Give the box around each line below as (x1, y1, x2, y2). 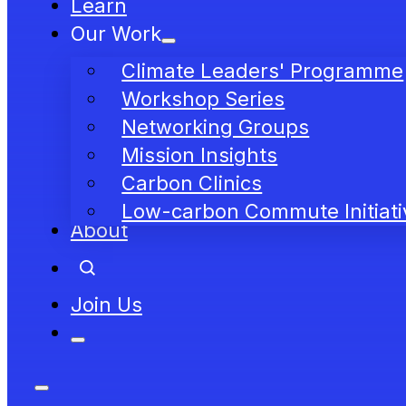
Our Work (70, 22, 161, 46)
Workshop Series (121, 87, 285, 111)
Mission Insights (121, 143, 278, 168)
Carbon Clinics (121, 171, 263, 196)
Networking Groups (121, 115, 310, 140)
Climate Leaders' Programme (121, 59, 404, 83)
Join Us (70, 292, 142, 316)
